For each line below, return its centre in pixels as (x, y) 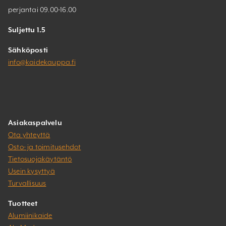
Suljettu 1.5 (27, 30)
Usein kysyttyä (32, 171)
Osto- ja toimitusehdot (45, 147)
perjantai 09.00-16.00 (42, 10)
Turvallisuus (27, 183)
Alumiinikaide (30, 216)
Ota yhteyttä (29, 135)
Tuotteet (23, 204)
